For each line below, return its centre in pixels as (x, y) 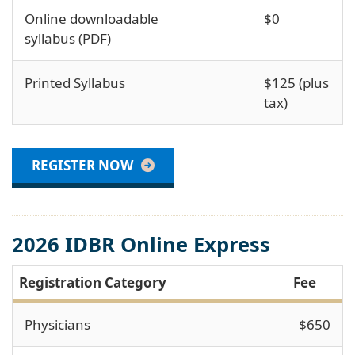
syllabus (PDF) (68, 38)
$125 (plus (296, 82)
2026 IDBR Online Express (141, 244)
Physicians (59, 324)
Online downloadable (92, 18)
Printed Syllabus (75, 82)
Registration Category (93, 282)
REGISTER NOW (82, 165)
